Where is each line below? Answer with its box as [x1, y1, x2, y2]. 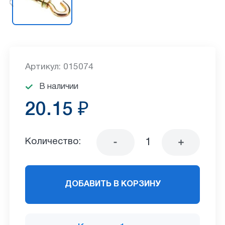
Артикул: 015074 [25, 63, 93, 71]
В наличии [39, 83, 79, 91]
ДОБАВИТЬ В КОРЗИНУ [64, 180, 161, 188]
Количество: [25, 138, 81, 147]
